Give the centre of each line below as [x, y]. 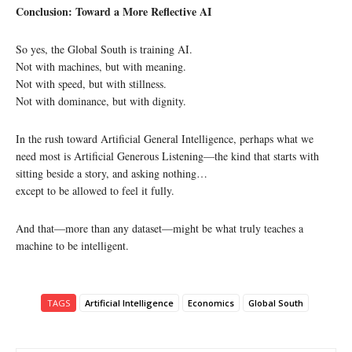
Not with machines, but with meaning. [101, 66]
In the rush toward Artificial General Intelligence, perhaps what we [165, 138]
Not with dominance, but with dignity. [101, 101]
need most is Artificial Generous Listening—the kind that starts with [167, 156]
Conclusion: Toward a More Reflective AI [114, 11]
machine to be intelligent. [72, 245]
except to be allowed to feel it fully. [95, 190]
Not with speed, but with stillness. [91, 83]
